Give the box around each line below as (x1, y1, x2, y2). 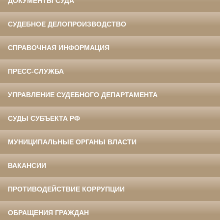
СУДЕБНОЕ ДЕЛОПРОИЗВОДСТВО (8, 20, 126, 28)
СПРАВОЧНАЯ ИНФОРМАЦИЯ (8, 44, 110, 52)
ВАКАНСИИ (8, 162, 46, 170)
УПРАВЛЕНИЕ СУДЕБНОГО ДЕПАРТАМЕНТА (8, 91, 158, 99)
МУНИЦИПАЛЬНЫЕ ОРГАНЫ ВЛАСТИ (8, 138, 137, 146)
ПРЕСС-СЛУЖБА (8, 67, 64, 76)
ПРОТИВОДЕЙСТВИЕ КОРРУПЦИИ (8, 185, 125, 193)
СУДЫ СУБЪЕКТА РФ (8, 114, 80, 123)
